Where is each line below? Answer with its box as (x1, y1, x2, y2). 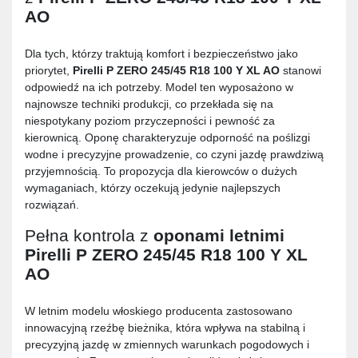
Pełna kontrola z (25, 226, 153, 245)
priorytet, (25, 64, 73, 78)
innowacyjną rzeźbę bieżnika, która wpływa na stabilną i (25, 321, 305, 335)
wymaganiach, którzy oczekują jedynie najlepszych (25, 181, 280, 195)
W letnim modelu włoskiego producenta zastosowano (25, 304, 292, 318)
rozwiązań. (25, 198, 79, 212)
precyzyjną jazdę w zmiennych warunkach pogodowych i (25, 338, 309, 352)
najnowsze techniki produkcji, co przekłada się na (25, 97, 273, 111)
